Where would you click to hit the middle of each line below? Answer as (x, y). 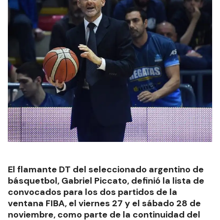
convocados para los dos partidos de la (93, 192)
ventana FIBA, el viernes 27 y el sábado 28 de (104, 204)
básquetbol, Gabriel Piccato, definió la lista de (106, 181)
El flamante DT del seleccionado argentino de (106, 170)
